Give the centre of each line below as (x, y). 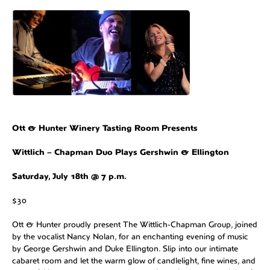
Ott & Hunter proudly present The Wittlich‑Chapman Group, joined (135, 224)
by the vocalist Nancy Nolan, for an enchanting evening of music (130, 237)
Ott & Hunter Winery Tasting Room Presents (105, 128)
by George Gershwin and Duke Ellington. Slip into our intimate (125, 249)
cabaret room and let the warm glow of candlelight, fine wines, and (134, 261)
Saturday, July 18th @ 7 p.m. (69, 176)
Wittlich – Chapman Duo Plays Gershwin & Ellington (121, 152)
